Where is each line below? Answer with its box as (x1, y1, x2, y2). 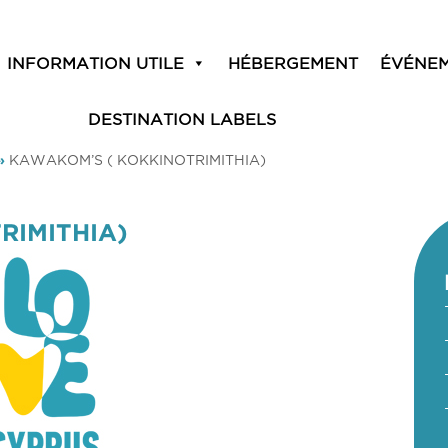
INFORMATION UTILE (6, 54, 184, 72)
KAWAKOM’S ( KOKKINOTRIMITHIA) (9, 152, 266, 168)
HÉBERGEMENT (227, 54, 358, 72)
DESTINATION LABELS (88, 110, 277, 128)
